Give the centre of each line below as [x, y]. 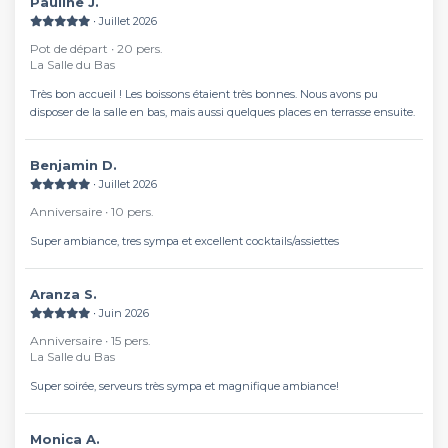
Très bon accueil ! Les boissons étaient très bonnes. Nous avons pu [204, 94]
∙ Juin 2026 [121, 313]
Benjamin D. [78, 165]
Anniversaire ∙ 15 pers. [90, 340]
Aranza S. [68, 294]
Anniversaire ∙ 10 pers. [92, 211]
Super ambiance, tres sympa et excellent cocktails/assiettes [184, 241]
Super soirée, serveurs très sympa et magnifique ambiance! [184, 386]
